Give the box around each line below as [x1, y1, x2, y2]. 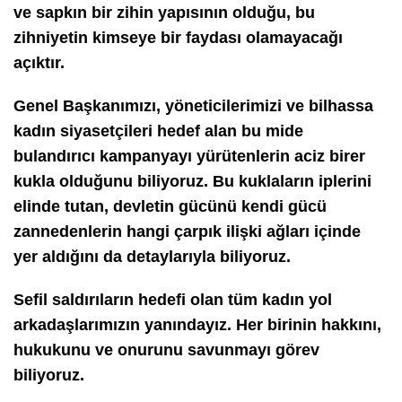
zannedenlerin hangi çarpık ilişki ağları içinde [13, 222, 361, 240]
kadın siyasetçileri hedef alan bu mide [13, 121, 303, 140]
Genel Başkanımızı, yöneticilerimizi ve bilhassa [13, 96, 373, 115]
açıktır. [13, 53, 65, 72]
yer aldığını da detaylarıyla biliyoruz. [13, 247, 291, 266]
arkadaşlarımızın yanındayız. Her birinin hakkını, [13, 315, 381, 334]
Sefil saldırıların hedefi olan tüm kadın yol [13, 290, 332, 309]
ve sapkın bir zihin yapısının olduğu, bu [13, 3, 315, 22]
